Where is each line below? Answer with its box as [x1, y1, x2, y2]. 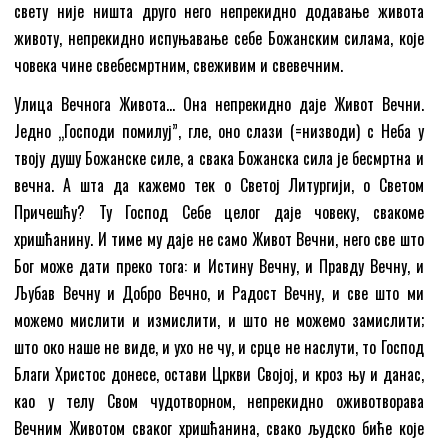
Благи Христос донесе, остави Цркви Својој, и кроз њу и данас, [14, 361, 424, 386]
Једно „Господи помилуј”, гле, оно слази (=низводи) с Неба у [14, 118, 424, 143]
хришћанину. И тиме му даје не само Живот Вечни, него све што [14, 226, 424, 251]
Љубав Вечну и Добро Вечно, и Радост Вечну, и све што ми [14, 280, 424, 305]
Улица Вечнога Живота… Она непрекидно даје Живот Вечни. [14, 91, 424, 116]
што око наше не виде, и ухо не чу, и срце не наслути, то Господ [14, 334, 424, 359]
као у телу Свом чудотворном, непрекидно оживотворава [14, 388, 424, 413]
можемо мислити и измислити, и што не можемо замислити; [14, 307, 424, 332]
